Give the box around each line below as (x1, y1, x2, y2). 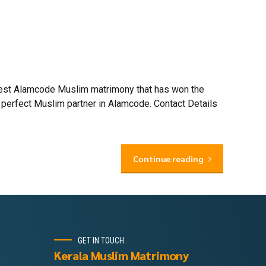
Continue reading (133, 153, 204, 164)
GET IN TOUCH (78, 235, 124, 245)
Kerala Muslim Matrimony (54, 248, 189, 264)
